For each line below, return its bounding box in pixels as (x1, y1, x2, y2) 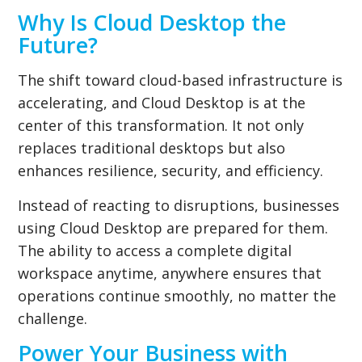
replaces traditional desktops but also (18, 137, 286, 158)
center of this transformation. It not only (18, 115, 305, 135)
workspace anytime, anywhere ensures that (18, 263, 322, 283)
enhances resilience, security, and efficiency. (18, 160, 324, 180)
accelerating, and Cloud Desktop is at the (18, 92, 306, 112)
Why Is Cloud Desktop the (18, 6, 287, 37)
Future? (18, 29, 99, 60)
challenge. (18, 308, 88, 328)
